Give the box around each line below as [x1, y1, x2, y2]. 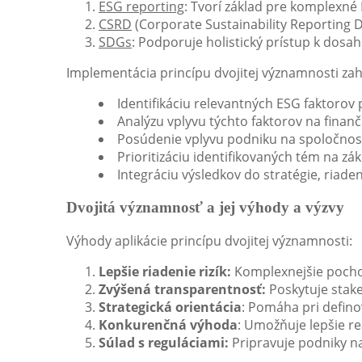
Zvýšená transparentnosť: [99, 280, 266, 298]
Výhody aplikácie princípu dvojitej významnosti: [66, 231, 352, 250]
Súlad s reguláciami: [99, 333, 229, 351]
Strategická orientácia [99, 297, 242, 316]
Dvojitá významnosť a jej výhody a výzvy [66, 199, 344, 217]
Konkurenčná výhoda [99, 315, 238, 334]
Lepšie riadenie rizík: [99, 262, 231, 280]
